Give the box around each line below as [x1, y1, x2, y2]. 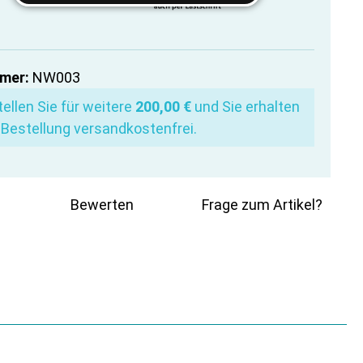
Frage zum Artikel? [202, 196, 322, 214]
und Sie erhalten [191, 98, 300, 116]
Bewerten [70, 196, 134, 214]
